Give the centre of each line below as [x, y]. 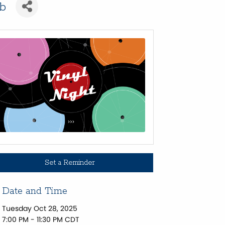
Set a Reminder [70, 162]
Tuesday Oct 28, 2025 [39, 208]
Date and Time [34, 191]
